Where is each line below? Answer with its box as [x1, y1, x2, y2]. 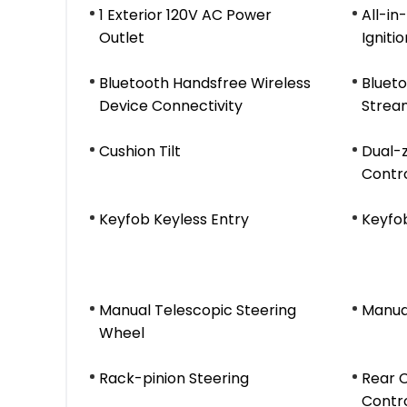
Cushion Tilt [99, 141, 181, 162]
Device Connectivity [99, 95, 243, 116]
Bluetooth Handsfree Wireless [99, 73, 311, 94]
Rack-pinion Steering [99, 368, 249, 389]
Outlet [99, 27, 144, 48]
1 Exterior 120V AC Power [99, 5, 272, 25]
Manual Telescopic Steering [99, 300, 296, 321]
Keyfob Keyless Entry [99, 209, 249, 230]
